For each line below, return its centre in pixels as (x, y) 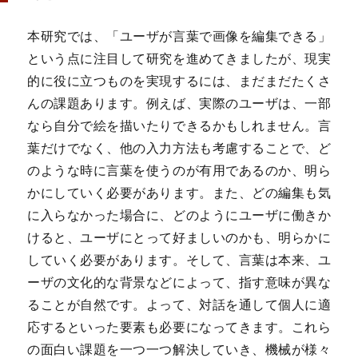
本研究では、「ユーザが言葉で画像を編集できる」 (179, 36)
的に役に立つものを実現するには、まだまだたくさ (179, 80)
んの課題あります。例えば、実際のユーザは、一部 (179, 103)
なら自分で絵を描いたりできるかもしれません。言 (179, 125)
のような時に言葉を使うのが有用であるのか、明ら (179, 170)
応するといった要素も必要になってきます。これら (179, 326)
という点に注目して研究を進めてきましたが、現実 (179, 58)
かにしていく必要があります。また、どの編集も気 (179, 192)
